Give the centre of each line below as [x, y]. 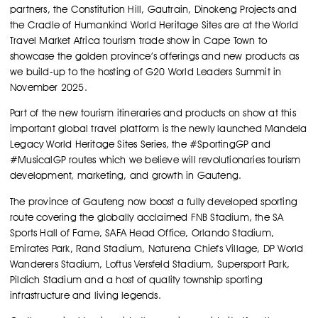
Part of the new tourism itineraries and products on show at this [153, 113]
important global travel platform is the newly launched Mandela [159, 129]
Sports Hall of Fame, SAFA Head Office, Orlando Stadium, [142, 232]
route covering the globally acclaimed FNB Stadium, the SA [147, 217]
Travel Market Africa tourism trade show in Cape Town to [139, 41]
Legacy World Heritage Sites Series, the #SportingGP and [141, 144]
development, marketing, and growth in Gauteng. [126, 176]
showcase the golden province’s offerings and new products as [155, 56]
